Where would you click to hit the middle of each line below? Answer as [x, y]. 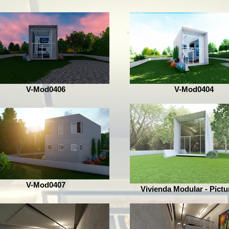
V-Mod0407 [45, 185]
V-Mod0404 [194, 89]
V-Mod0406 [45, 89]
